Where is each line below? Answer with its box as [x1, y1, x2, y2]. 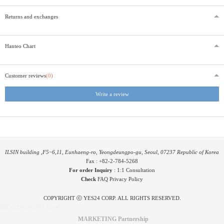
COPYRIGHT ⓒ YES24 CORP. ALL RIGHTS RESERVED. [43, 194, 181, 201]
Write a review [95, 90, 129, 97]
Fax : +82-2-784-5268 [86, 157, 138, 164]
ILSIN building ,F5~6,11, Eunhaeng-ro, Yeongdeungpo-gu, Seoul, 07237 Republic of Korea [5, 148, 219, 155]
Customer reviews [5, 72, 46, 78]
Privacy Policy [109, 175, 143, 182]
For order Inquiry [69, 166, 112, 173]
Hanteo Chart [5, 42, 35, 49]
